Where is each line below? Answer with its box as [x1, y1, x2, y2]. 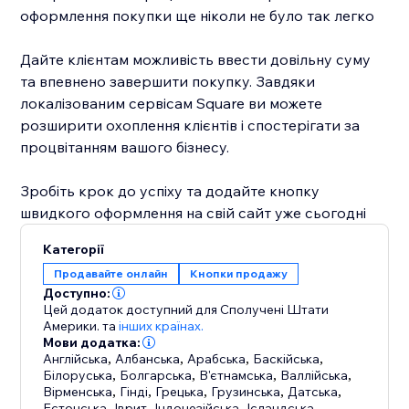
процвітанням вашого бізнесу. [20, 138, 230, 157]
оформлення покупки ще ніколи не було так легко [20, 6, 375, 26]
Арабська [187, 351, 246, 368]
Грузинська [211, 383, 281, 401]
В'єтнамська [199, 367, 274, 384]
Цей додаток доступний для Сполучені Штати [43, 301, 330, 319]
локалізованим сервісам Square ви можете [20, 94, 323, 113]
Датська [288, 383, 339, 401]
